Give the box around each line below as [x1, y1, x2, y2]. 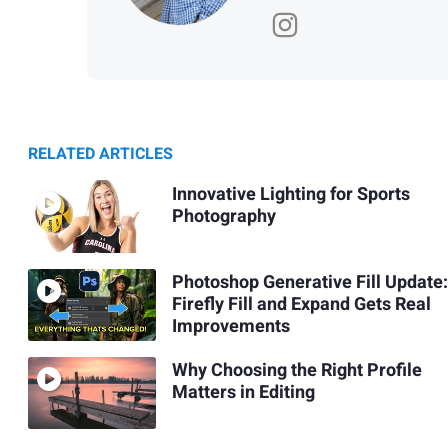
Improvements [171, 313, 290, 341]
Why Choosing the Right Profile [171, 357, 422, 385]
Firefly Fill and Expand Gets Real [171, 291, 431, 319]
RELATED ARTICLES [28, 142, 173, 167]
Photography [171, 203, 276, 231]
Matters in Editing [171, 379, 315, 407]
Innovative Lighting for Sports [171, 181, 410, 209]
